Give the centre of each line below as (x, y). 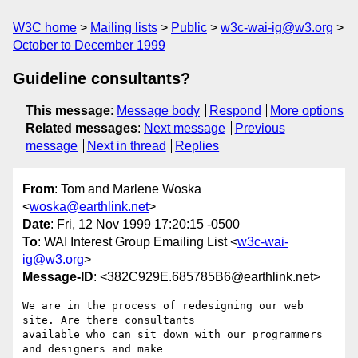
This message (68, 111)
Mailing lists (124, 28)
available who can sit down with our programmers (173, 335)
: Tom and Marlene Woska (128, 189)
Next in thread (126, 146)
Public (189, 28)
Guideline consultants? (101, 78)
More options (307, 111)
